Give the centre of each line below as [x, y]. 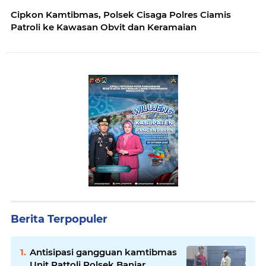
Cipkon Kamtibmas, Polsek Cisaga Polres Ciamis [121, 14]
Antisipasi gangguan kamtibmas [103, 252]
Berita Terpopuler [59, 219]
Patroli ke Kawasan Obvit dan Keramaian [104, 27]
